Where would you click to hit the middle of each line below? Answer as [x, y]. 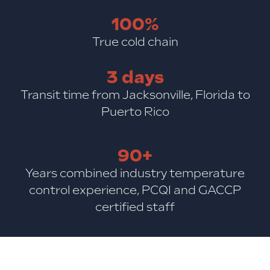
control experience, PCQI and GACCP [135, 190]
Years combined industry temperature [135, 173]
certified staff [135, 207]
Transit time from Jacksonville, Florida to [135, 95]
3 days [135, 77]
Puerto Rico [135, 111]
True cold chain [135, 42]
